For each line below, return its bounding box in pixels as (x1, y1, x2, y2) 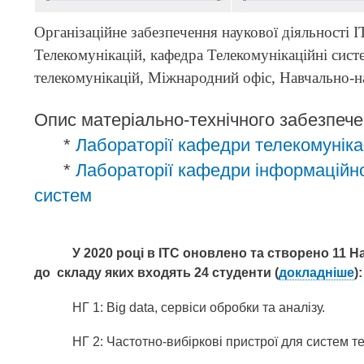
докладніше (279, 265, 354, 279)
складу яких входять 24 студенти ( (57, 265, 279, 279)
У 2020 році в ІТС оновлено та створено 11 (72, 245, 350, 260)
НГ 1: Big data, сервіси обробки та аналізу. (72, 300, 326, 314)
